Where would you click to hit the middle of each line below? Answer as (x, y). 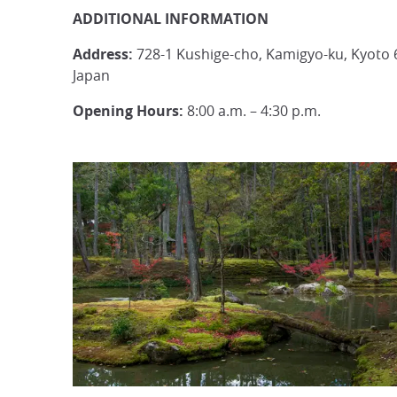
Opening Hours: (128, 111)
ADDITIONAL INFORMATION (171, 19)
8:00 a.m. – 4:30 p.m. (252, 111)
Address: (103, 54)
